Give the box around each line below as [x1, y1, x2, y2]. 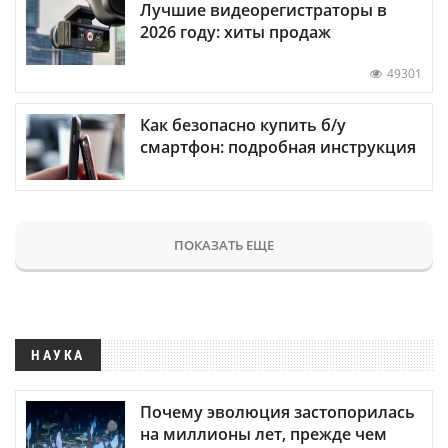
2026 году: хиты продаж [140, 21, 331, 44]
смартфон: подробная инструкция [140, 135, 416, 158]
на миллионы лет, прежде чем [140, 422, 387, 445]
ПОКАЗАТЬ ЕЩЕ [174, 235, 274, 254]
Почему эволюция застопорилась [140, 400, 415, 423]
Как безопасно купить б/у [140, 113, 346, 136]
